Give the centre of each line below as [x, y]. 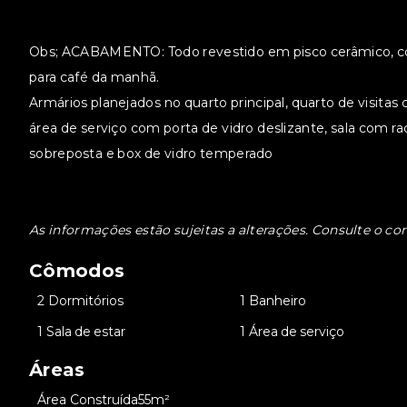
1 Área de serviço [293, 332]
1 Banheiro [273, 301]
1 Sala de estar [82, 332]
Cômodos [77, 271]
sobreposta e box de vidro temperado [151, 154]
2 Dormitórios [80, 301]
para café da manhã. [94, 77]
